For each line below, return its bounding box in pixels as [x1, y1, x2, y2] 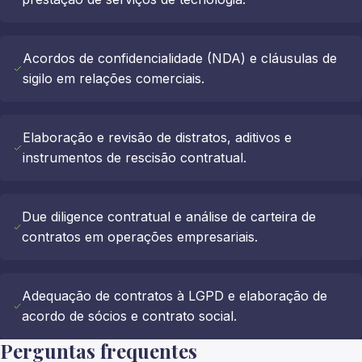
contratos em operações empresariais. [22, 229, 259, 245]
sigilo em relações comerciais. [22, 70, 204, 86]
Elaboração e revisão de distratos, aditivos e [22, 129, 292, 145]
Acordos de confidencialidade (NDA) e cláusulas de [22, 50, 337, 66]
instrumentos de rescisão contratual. [22, 149, 246, 166]
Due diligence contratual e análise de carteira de [22, 208, 317, 225]
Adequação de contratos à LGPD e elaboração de [22, 288, 328, 304]
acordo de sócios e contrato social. [22, 308, 238, 324]
